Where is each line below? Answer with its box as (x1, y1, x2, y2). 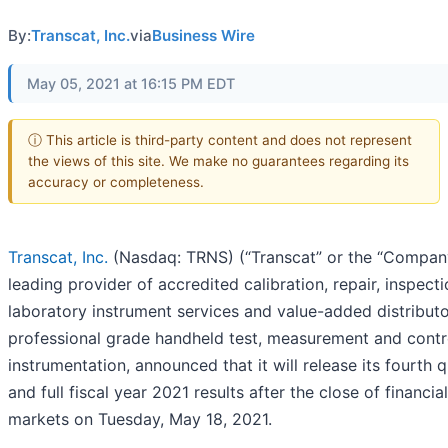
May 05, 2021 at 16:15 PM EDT (27, 75, 235, 93)
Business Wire (152, 26, 255, 46)
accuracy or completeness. (28, 173, 204, 190)
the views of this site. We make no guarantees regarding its (28, 152, 409, 169)
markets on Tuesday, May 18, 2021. (8, 408, 272, 429)
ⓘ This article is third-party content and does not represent (28, 131, 412, 148)
